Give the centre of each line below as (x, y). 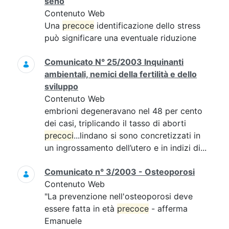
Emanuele (63, 221)
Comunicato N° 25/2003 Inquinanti (114, 62)
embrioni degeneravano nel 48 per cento (123, 111)
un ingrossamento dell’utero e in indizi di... (125, 148)
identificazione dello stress (147, 26)
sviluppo (61, 86)
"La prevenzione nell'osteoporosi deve (119, 196)
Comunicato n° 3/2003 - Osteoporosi (120, 172)
